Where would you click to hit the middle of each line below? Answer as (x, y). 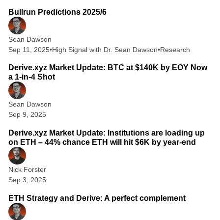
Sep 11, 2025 (29, 49)
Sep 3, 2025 (27, 180)
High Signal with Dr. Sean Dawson (105, 49)
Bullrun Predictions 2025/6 (57, 12)
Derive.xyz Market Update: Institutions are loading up (106, 133)
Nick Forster (27, 170)
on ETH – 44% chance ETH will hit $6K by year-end (102, 142)
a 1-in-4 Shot (31, 77)
